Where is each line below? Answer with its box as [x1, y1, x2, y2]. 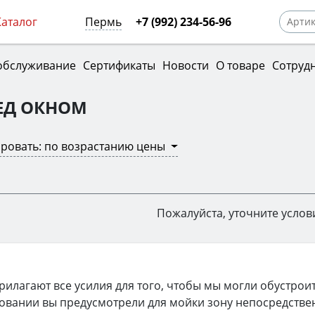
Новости [162, 57, 209, 73]
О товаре [215, 57, 265, 73]
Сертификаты [82, 57, 155, 73]
